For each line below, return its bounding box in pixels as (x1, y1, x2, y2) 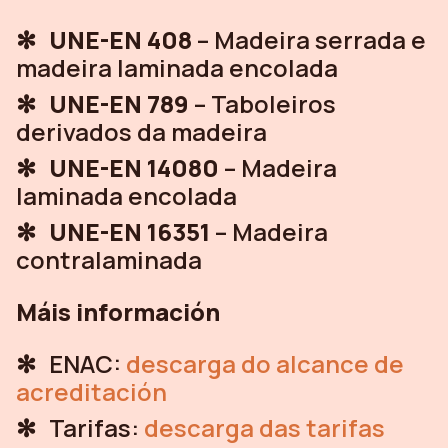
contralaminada (16, 242, 202, 276)
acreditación (16, 374, 167, 408)
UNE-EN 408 (49, 22, 192, 56)
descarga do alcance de (126, 346, 404, 380)
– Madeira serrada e (192, 22, 426, 56)
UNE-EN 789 (49, 86, 189, 120)
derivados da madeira (16, 114, 267, 148)
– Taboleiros (189, 86, 336, 120)
